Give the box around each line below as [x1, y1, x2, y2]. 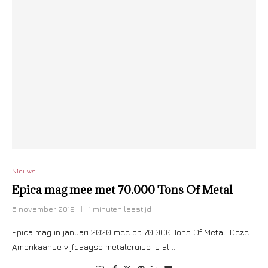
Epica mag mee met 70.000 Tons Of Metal [12, 182, 233, 197]
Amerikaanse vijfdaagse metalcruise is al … [12, 242, 177, 252]
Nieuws [12, 167, 35, 175]
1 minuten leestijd [89, 204, 151, 214]
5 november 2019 [12, 204, 75, 214]
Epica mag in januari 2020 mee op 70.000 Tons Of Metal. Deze [12, 227, 249, 237]
